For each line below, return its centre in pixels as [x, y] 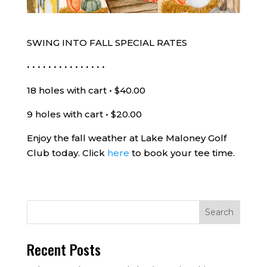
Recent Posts [63, 249]
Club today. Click [67, 153]
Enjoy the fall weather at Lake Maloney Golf [126, 138]
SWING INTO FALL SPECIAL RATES [108, 42]
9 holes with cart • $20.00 [84, 114]
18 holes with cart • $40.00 [86, 90]
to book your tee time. [182, 153]
